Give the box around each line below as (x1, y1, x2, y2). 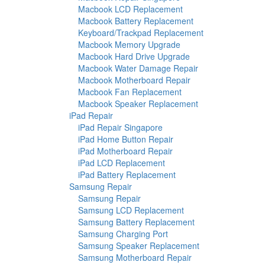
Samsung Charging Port (78, 228, 168, 240)
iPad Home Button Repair (78, 133, 173, 146)
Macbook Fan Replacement (78, 86, 182, 98)
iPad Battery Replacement (78, 169, 176, 181)
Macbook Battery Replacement (78, 15, 193, 27)
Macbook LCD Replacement (78, 3, 183, 15)
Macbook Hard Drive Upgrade (78, 50, 190, 63)
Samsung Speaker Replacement (78, 240, 199, 252)
